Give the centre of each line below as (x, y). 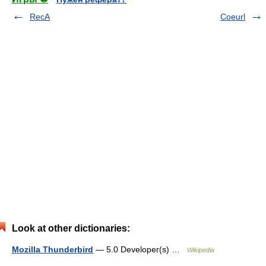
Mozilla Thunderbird (53, 249)
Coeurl (233, 16)
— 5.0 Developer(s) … (140, 249)
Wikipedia (201, 250)
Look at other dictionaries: (71, 228)
